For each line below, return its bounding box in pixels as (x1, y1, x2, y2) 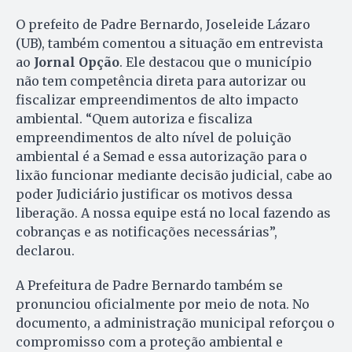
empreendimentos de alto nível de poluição (16, 130, 291, 146)
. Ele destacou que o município (119, 54, 312, 71)
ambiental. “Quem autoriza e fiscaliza (16, 111, 252, 127)
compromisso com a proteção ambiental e (16, 334, 283, 350)
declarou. (16, 243, 75, 259)
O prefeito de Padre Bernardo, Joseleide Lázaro (16, 16, 310, 33)
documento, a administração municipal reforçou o (16, 315, 335, 332)
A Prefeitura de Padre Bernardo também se (16, 277, 283, 294)
